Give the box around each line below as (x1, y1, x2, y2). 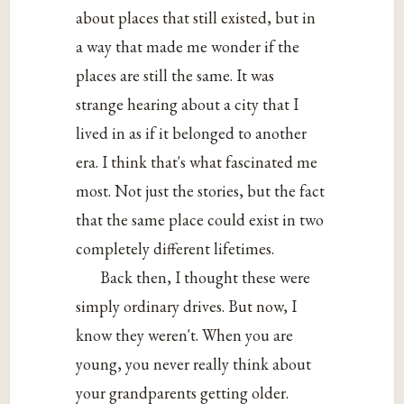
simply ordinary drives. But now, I (76, 295, 298, 317)
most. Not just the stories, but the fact (76, 179, 326, 201)
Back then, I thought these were (100, 266, 311, 288)
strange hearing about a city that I (76, 93, 299, 115)
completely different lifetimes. (76, 237, 275, 259)
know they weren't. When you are (76, 324, 294, 345)
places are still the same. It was (76, 64, 275, 86)
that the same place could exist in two (76, 208, 325, 230)
